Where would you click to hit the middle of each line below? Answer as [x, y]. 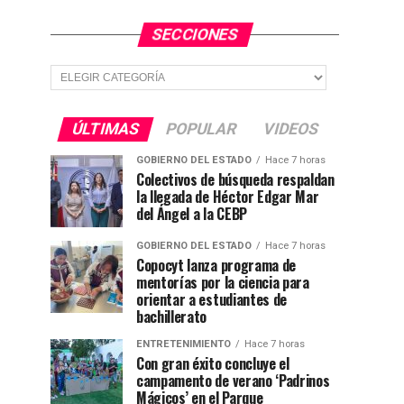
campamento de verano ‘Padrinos [233, 381]
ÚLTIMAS [105, 129]
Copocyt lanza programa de [216, 265]
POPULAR [201, 129]
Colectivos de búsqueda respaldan [235, 179]
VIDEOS [290, 129]
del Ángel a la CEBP [192, 214]
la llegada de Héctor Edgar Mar [228, 197]
